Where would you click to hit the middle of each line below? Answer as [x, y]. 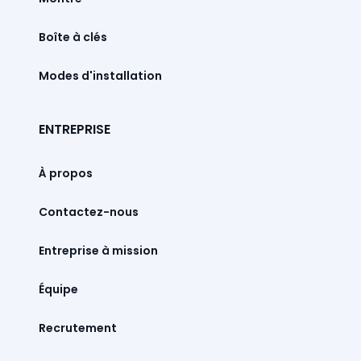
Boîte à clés [73, 37]
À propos [65, 174]
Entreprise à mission [98, 251]
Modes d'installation [100, 76]
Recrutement [77, 328]
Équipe [58, 290]
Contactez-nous [88, 212]
